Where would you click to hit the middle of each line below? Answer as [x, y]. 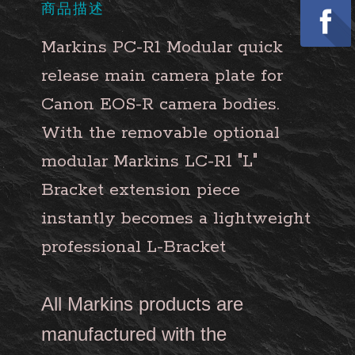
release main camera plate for [162, 76]
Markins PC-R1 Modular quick [162, 48]
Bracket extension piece [141, 190]
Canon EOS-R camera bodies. [160, 105]
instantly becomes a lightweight [176, 219]
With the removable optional [160, 133]
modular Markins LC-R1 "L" [149, 162]
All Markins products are [142, 304]
